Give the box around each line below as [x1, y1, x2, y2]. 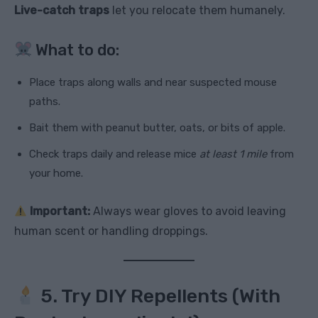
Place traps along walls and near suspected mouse [29, 76, 277, 89]
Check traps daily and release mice [29, 148, 199, 161]
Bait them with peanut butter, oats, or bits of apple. [29, 121, 285, 135]
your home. [29, 167, 83, 180]
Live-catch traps [14, 4, 109, 18]
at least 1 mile [199, 148, 267, 161]
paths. [29, 95, 60, 109]
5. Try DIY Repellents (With [35, 285, 280, 308]
